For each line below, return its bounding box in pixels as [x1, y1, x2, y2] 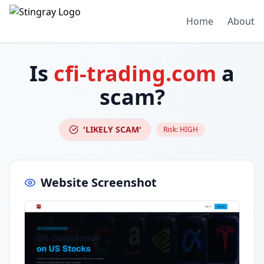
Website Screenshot [41, 174, 157, 190]
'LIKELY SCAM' [83, 124, 141, 135]
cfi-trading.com [54, 59, 216, 88]
